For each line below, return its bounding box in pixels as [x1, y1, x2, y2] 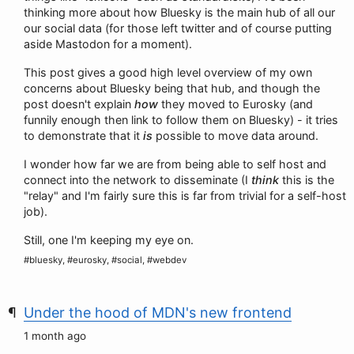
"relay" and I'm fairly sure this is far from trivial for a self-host [24, 189, 346, 202]
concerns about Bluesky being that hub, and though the [24, 81, 320, 95]
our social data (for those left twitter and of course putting [24, 21, 332, 35]
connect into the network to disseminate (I [24, 173, 251, 186]
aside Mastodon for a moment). [24, 37, 192, 51]
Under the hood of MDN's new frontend [24, 304, 292, 321]
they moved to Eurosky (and [158, 97, 313, 111]
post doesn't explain [24, 97, 134, 111]
